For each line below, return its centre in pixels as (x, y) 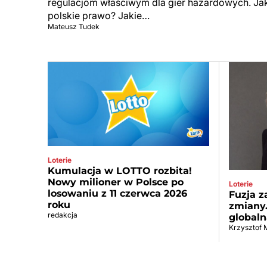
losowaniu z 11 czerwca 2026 (117, 194)
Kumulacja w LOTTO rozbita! (120, 171)
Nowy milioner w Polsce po (116, 182)
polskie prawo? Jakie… (99, 16)
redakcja (63, 215)
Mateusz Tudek (74, 27)
